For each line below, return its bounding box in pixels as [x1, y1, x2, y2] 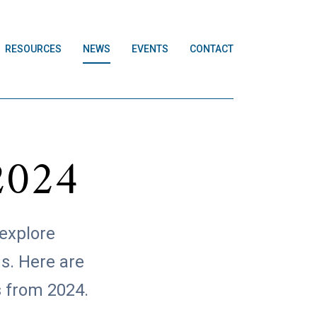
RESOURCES [5, 43, 62, 54]
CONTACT [190, 43, 234, 54]
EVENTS [132, 43, 168, 54]
